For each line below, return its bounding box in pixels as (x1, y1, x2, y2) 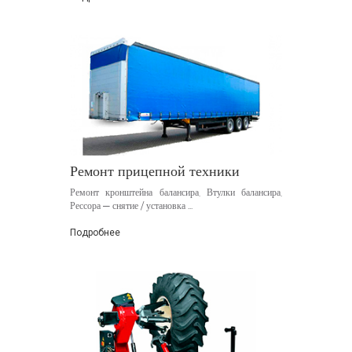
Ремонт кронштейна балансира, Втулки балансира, (70, 185, 282, 198)
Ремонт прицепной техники (70, 162, 240, 179)
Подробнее (70, 226, 120, 238)
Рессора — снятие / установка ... (70, 199, 192, 211)
